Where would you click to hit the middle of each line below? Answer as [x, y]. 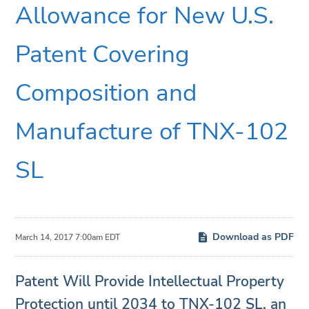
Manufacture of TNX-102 [152, 131]
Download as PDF [253, 237]
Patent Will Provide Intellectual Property [150, 281]
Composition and [106, 93]
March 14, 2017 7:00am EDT [68, 237]
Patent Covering [103, 54]
